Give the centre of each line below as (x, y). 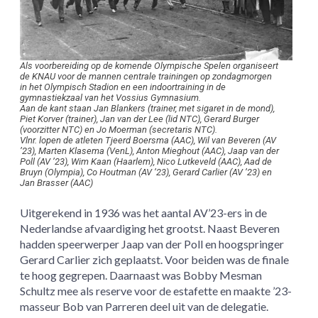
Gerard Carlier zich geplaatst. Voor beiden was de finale (155, 259)
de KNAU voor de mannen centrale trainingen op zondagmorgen (146, 76)
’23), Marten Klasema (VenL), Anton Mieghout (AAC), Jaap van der (150, 150)
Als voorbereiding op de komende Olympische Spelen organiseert (149, 65)
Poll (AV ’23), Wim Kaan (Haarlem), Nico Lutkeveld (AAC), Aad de (146, 161)
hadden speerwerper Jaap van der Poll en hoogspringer (152, 243)
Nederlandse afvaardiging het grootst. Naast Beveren (150, 228)
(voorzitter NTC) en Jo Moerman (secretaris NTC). (119, 129)
